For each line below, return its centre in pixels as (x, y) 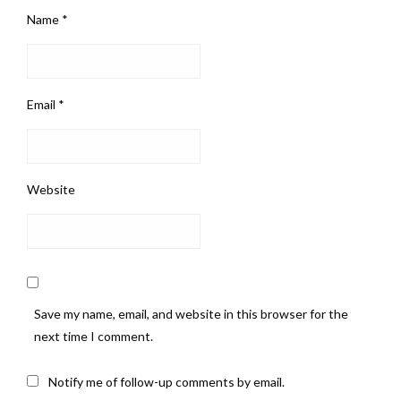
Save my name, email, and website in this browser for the (191, 314)
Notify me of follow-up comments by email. (166, 382)
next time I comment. (94, 337)
